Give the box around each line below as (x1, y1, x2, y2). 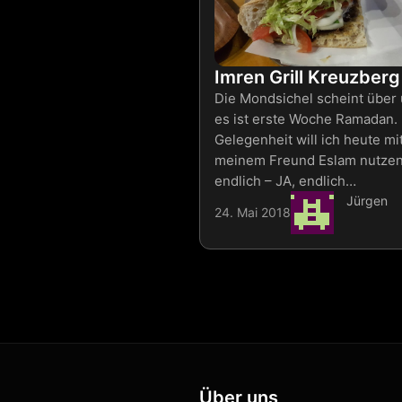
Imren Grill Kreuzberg (214, 66, 400, 88)
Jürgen (346, 192, 388, 208)
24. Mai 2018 (214, 205, 291, 221)
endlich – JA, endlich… (214, 171, 356, 189)
